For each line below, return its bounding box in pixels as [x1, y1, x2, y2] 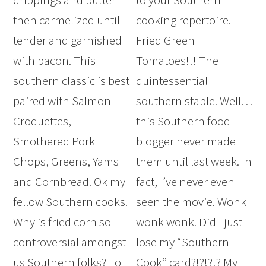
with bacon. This [13, 52, 96, 69]
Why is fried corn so [13, 214, 112, 230]
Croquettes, [13, 113, 72, 129]
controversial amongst [13, 234, 126, 251]
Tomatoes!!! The [136, 52, 219, 69]
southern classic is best [13, 72, 130, 89]
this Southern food [136, 113, 231, 129]
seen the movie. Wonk [136, 194, 247, 210]
